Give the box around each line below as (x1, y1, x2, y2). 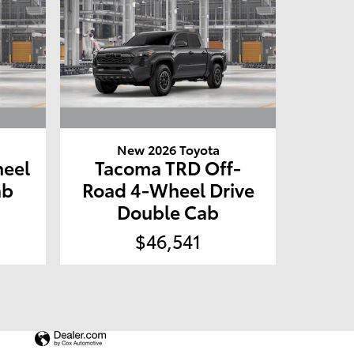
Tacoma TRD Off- (95, 153, 242, 180)
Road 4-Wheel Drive (81, 175, 254, 202)
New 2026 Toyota (116, 139, 220, 158)
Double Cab (117, 198, 220, 224)
